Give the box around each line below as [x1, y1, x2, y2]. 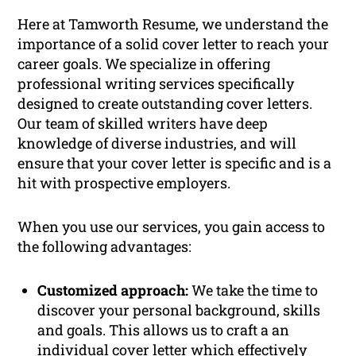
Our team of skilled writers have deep [17, 114, 269, 133]
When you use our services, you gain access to [17, 217, 326, 237]
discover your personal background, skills [37, 300, 321, 320]
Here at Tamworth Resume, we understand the [17, 14, 329, 34]
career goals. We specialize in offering [17, 54, 271, 74]
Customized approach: [37, 281, 189, 300]
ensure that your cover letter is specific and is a [17, 153, 332, 173]
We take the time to [188, 281, 319, 300]
